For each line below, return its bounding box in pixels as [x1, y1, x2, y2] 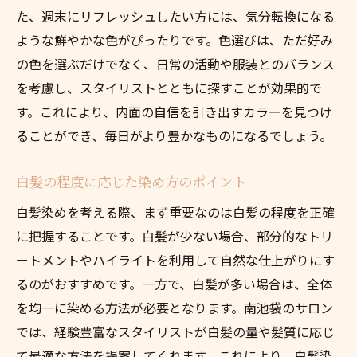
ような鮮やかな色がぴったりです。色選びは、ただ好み [16, 29, 333, 49]
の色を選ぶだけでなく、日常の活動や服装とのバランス [16, 53, 335, 73]
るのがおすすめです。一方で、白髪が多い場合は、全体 [16, 273, 332, 293]
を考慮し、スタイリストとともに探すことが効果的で [16, 77, 322, 97]
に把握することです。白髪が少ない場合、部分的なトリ [16, 226, 333, 245]
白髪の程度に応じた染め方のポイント [16, 171, 246, 190]
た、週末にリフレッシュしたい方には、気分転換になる [16, 6, 335, 25]
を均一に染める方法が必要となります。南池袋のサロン [16, 297, 333, 317]
